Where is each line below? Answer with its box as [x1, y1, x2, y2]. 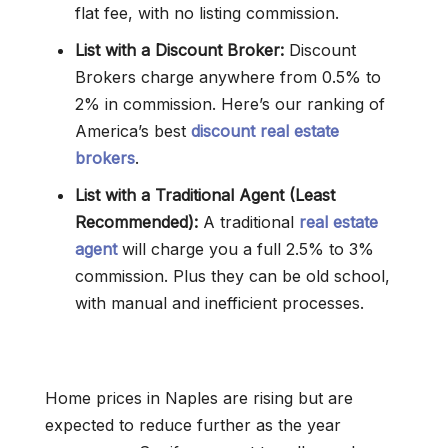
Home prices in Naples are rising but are [45, 388, 353, 408]
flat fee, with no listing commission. [75, 3, 339, 23]
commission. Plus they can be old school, [75, 266, 390, 286]
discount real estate [191, 121, 339, 141]
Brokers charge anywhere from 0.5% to [75, 67, 381, 87]
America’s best [75, 121, 191, 141]
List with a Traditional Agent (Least [75, 185, 335, 205]
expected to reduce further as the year [45, 415, 341, 435]
